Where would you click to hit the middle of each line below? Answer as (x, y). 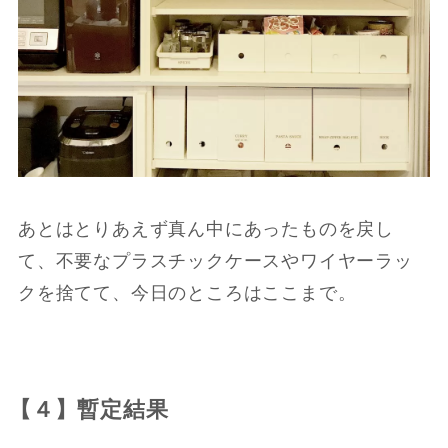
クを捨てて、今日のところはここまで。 (187, 292)
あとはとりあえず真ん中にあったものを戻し (206, 228)
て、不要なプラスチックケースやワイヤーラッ (215, 260)
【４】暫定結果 (88, 409)
